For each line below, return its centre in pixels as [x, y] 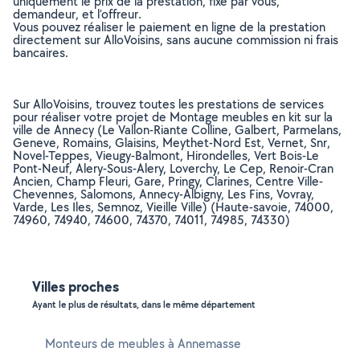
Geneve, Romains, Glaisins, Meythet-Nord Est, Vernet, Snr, [172, 143]
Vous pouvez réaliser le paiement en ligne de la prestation [169, 27]
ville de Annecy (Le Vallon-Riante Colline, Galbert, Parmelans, [177, 130]
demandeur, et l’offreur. [77, 14]
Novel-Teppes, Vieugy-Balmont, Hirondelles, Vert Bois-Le [166, 155]
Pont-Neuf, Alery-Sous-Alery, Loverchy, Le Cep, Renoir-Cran [173, 168]
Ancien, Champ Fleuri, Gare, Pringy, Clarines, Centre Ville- [168, 181]
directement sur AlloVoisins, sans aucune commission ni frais [176, 40]
